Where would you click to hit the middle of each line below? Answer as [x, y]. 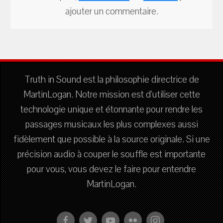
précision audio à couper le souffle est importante [111, 154]
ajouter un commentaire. [111, 11]
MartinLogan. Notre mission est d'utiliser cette [111, 94]
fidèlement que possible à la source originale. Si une [111, 139]
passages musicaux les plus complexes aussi [111, 124]
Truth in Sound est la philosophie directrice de [111, 79]
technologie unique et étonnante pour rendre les [111, 109]
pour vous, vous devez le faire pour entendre [111, 169]
